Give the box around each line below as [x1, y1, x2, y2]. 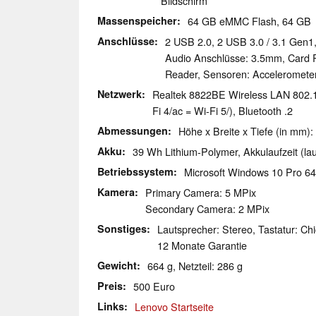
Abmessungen [97, 123, 168, 138]
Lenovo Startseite [135, 299, 214, 315]
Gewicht [97, 258, 137, 273]
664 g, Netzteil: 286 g [147, 258, 243, 274]
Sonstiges [97, 221, 147, 236]
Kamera [97, 185, 135, 200]
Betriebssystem [97, 164, 174, 179]
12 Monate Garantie [157, 238, 247, 253]
